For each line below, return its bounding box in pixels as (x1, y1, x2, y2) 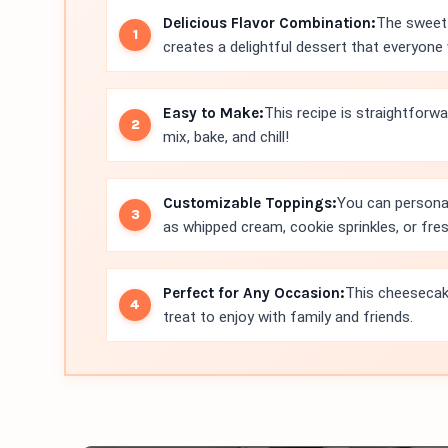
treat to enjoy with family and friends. (163, 308, 413, 326)
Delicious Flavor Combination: (163, 14, 376, 32)
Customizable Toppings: (163, 194, 337, 212)
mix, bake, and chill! (163, 128, 289, 146)
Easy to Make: (163, 104, 264, 122)
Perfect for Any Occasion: (163, 284, 345, 302)
